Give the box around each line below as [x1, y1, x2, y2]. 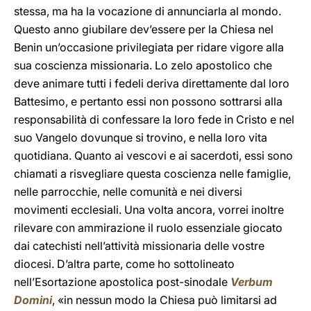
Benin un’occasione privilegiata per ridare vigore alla [14, 40, 284, 54]
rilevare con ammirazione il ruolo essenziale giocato [14, 221, 283, 235]
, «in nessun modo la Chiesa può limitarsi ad [52, 293, 277, 307]
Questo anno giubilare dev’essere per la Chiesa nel [14, 22, 274, 36]
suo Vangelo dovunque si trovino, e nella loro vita [14, 131, 267, 144]
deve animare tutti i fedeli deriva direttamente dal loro [14, 76, 289, 90]
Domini [14, 293, 52, 307]
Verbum [230, 275, 273, 289]
